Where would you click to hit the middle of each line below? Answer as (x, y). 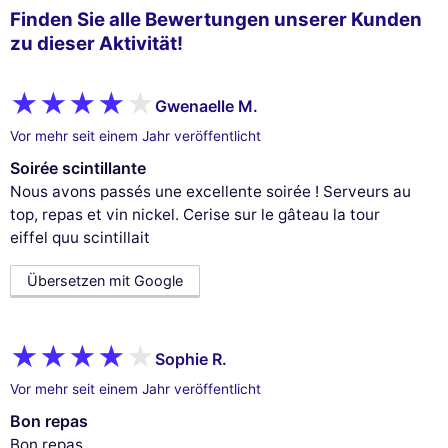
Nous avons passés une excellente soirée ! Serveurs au (210, 192)
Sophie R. (191, 358)
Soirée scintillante (78, 168)
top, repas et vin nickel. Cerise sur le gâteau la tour (195, 215)
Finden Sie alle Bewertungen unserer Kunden (216, 20)
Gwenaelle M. (206, 105)
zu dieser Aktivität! (96, 44)
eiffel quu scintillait (80, 238)
